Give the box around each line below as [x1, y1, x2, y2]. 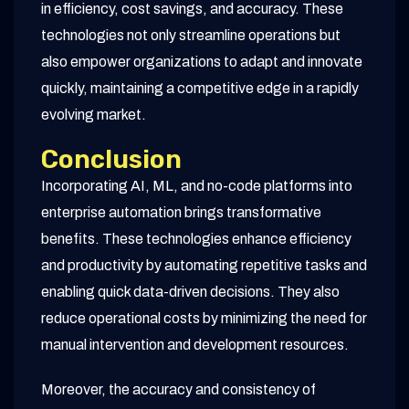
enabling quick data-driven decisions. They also [41, 284, 340, 300]
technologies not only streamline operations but [41, 27, 341, 44]
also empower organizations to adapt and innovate [41, 54, 362, 70]
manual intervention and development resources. [41, 337, 349, 353]
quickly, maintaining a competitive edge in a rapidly [41, 80, 359, 97]
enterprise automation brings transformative [41, 204, 321, 221]
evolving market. [41, 107, 146, 123]
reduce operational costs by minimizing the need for [41, 310, 367, 327]
